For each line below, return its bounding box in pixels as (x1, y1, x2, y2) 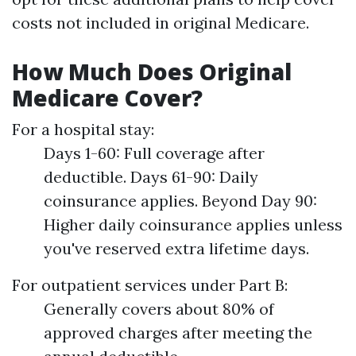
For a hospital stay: (12, 119, 154, 139)
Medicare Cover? (12, 83, 203, 113)
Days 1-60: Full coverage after (44, 143, 265, 163)
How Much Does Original (12, 56, 292, 87)
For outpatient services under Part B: (12, 275, 288, 295)
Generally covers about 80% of (44, 299, 274, 319)
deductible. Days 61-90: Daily (44, 167, 258, 187)
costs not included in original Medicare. (12, 13, 309, 33)
